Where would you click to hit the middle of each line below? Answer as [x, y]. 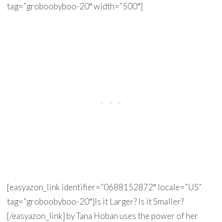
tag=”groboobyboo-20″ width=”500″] [75, 6]
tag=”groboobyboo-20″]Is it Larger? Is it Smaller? [95, 201]
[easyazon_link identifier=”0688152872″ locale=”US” [104, 187]
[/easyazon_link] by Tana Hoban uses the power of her [102, 216]
